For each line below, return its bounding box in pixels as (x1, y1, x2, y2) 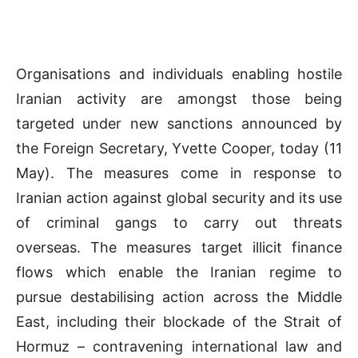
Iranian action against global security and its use (16, 189, 342, 207)
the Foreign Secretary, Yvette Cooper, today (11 (16, 140, 342, 157)
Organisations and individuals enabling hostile (16, 66, 342, 83)
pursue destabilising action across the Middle (16, 288, 342, 306)
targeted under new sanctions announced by (16, 115, 342, 133)
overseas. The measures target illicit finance (16, 239, 342, 257)
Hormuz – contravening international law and (16, 338, 342, 356)
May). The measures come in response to (16, 165, 342, 182)
